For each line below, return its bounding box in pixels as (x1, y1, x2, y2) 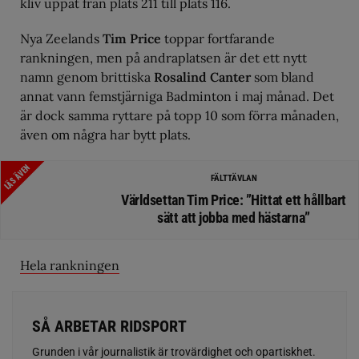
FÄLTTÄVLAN (210, 173, 257, 184)
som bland (254, 69, 314, 86)
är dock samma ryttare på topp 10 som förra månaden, (20, 107, 339, 124)
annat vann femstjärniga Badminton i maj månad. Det (20, 88, 334, 105)
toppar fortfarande (164, 30, 275, 47)
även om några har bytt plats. (20, 127, 191, 143)
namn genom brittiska (20, 69, 154, 86)
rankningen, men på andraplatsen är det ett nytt (20, 50, 307, 67)
